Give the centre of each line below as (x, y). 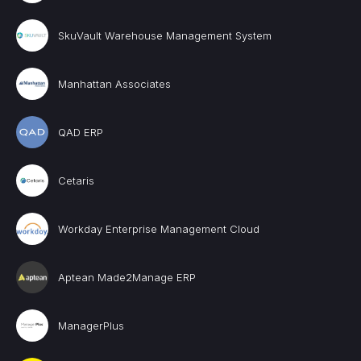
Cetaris (76, 180)
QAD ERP (81, 132)
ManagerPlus (91, 326)
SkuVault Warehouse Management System (165, 35)
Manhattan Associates (114, 84)
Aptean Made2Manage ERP (127, 277)
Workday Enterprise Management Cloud (159, 229)
